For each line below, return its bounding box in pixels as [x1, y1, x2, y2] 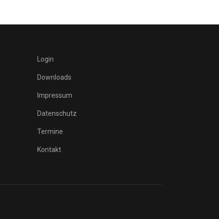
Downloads [37, 73, 71, 81]
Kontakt [37, 146, 61, 153]
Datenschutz [37, 109, 77, 117]
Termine [37, 128, 63, 135]
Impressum [37, 91, 72, 99]
